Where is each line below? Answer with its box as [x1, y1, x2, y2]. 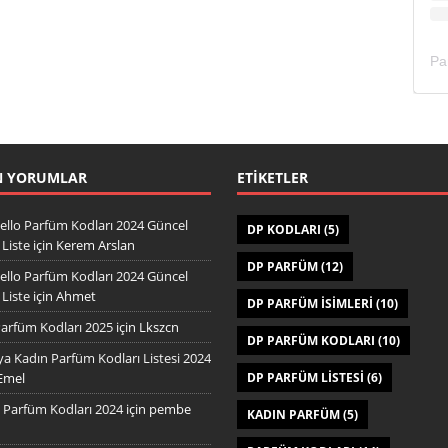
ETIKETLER [236, 168, 308, 188]
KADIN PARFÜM [246, 406, 340, 424]
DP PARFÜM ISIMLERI [246, 295, 373, 313]
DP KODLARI [246, 221, 321, 239]
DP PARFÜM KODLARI [246, 332, 375, 350]
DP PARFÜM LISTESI [246, 369, 364, 387]
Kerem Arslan [55, 236, 135, 255]
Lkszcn [138, 318, 179, 337]
